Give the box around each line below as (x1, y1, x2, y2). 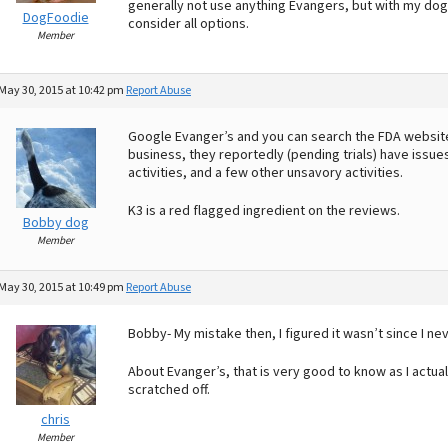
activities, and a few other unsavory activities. (128, 163, 403, 183)
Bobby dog (22, 213, 89, 233)
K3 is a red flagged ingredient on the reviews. (128, 201, 400, 221)
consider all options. (128, 14, 249, 34)
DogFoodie (22, 8, 89, 28)
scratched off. (128, 380, 210, 400)
